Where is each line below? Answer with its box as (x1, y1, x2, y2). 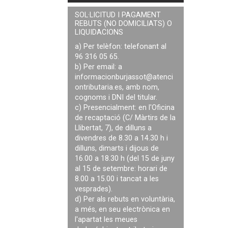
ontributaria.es (75, 83, 123, 92)
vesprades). (75, 185, 113, 194)
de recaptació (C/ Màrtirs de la (75, 113, 176, 123)
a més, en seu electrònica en (75, 205, 170, 214)
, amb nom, (122, 83, 160, 92)
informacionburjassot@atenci (75, 73, 174, 82)
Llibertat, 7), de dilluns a (75, 124, 152, 133)
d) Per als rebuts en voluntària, (75, 195, 176, 204)
